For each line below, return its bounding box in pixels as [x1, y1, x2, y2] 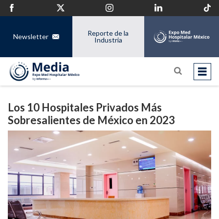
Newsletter [13, 32, 48, 41]
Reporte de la [88, 29, 129, 38]
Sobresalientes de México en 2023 [8, 113, 175, 127]
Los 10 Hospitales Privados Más [8, 101, 162, 114]
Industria [94, 36, 122, 44]
